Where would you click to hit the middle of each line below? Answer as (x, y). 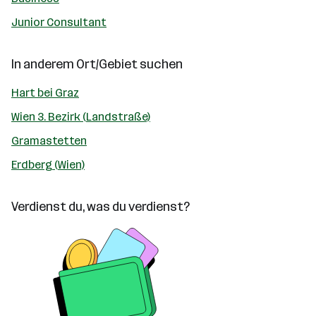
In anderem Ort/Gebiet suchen (97, 64)
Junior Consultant (59, 22)
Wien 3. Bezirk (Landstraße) (81, 117)
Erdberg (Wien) (48, 165)
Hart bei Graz (45, 93)
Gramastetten (49, 141)
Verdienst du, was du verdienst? (101, 207)
